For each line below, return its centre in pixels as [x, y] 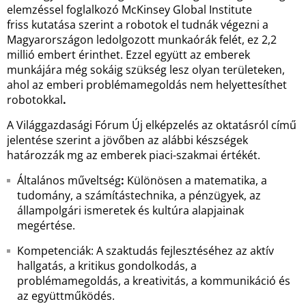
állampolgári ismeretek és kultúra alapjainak [130, 210]
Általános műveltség [69, 180]
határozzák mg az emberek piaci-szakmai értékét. [134, 155]
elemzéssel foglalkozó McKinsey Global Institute [129, 10]
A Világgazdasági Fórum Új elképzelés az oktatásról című [152, 125]
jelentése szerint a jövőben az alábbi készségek [127, 140]
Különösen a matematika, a [196, 180]
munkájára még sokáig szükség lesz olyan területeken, [146, 70]
